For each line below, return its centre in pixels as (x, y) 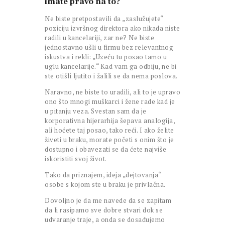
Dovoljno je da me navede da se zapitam (108, 201)
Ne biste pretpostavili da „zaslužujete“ (104, 19)
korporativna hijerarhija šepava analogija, (110, 121)
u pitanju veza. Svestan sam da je (96, 111)
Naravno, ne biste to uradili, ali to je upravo (113, 92)
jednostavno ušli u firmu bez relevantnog (109, 47)
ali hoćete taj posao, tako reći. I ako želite (109, 130)
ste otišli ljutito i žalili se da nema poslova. (111, 76)
